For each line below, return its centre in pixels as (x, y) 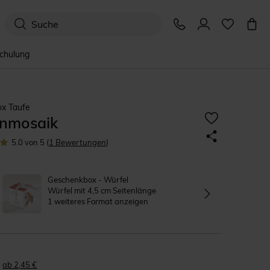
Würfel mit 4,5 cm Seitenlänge (102, 190)
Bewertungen (80, 142)
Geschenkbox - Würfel (88, 180)
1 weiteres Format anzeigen (98, 201)
